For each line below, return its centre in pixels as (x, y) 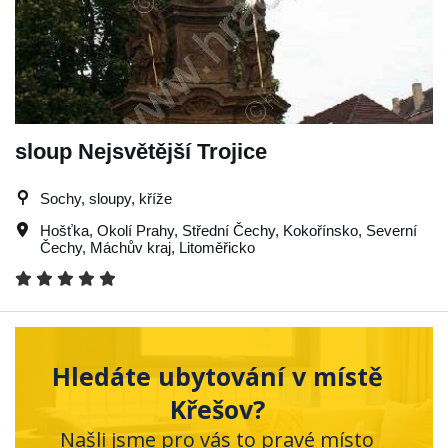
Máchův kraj (130, 247)
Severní (391, 230)
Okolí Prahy (135, 230)
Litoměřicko (217, 247)
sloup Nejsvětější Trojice (141, 151)
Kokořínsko (320, 230)
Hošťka (64, 230)
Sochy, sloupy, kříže (106, 198)
